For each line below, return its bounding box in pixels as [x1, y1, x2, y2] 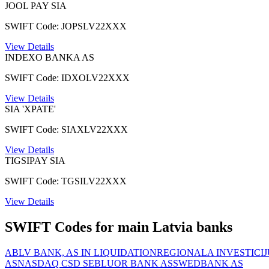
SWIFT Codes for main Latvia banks [5, 219, 232, 235]
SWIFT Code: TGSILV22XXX [5, 175, 127, 186]
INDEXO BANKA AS [5, 52, 94, 62]
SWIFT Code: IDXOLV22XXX [5, 72, 130, 83]
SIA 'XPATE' [5, 103, 56, 114]
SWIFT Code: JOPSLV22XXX [5, 20, 127, 31]
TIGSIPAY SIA [5, 155, 65, 166]
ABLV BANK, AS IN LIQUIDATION [5, 247, 157, 258]
